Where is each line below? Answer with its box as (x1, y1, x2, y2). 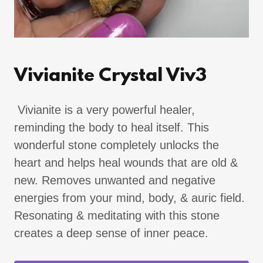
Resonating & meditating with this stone (14, 208, 220, 222)
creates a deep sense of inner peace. (14, 226, 212, 240)
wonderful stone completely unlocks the (14, 138, 219, 151)
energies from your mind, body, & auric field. (14, 191, 245, 204)
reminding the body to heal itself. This (14, 120, 209, 134)
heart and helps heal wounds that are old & (14, 156, 238, 169)
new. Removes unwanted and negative (14, 173, 215, 187)
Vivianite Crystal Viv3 (14, 65, 207, 87)
